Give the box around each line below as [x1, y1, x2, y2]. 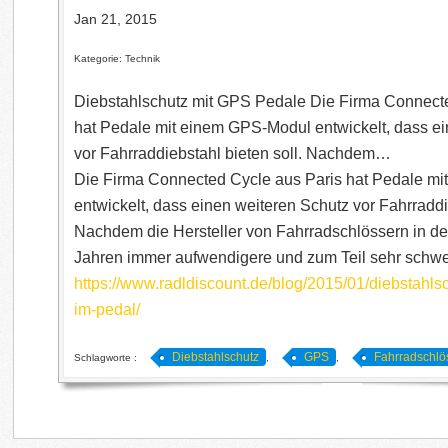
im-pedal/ [74, 301, 141, 318]
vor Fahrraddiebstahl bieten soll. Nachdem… [74, 145, 392, 162]
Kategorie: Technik [74, 53, 161, 64]
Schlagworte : [74, 352, 141, 363]
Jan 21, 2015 [74, 11, 158, 27]
